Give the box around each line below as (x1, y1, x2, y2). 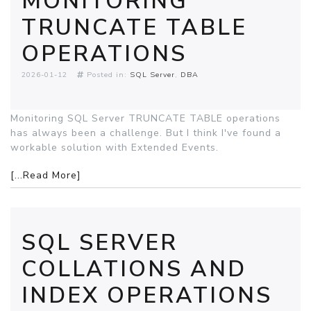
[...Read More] (10, 169, 81, 183)
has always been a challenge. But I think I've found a (10, 126, 281, 140)
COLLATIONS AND (22, 254, 246, 285)
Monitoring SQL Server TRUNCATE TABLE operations (10, 112, 280, 126)
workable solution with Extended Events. (10, 141, 219, 155)
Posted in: (84, 69, 130, 81)
